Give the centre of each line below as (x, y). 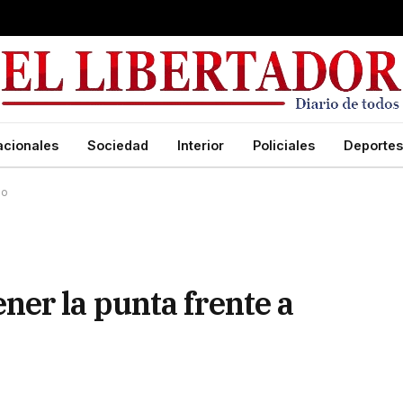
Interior (201, 145)
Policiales (284, 145)
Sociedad (118, 145)
